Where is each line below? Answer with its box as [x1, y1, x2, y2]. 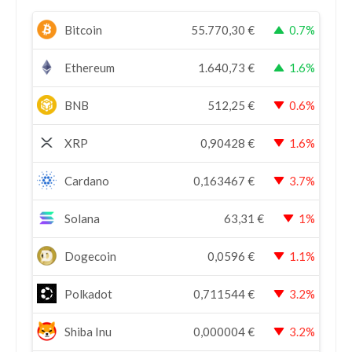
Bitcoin [64, 23, 102, 38]
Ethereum [64, 60, 115, 75]
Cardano [64, 174, 109, 189]
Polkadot [64, 287, 112, 302]
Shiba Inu [64, 324, 112, 339]
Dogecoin [64, 249, 116, 264]
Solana [64, 211, 100, 226]
